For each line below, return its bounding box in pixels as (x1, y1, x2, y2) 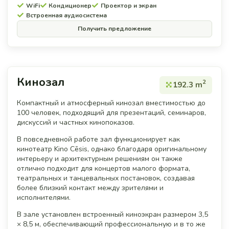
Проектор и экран (100, 1, 156, 10)
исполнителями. (17, 192, 71, 202)
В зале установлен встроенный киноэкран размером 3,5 (17, 209, 208, 219)
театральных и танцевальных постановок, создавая (17, 173, 195, 183)
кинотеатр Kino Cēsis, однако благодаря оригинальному (17, 144, 207, 154)
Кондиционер (49, 1, 92, 10)
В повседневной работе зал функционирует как (17, 134, 180, 144)
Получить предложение (78, 24, 151, 33)
